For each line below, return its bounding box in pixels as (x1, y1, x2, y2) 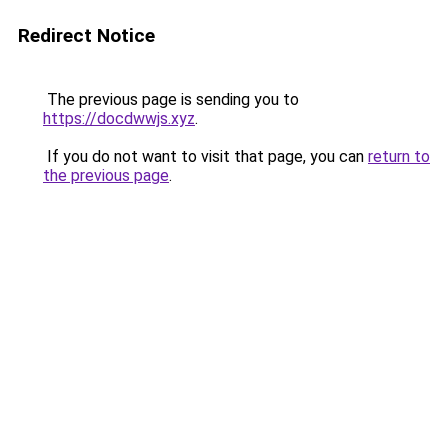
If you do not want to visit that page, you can (43, 147, 368, 166)
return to (368, 147, 430, 166)
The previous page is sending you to (43, 90, 299, 109)
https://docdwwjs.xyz (43, 109, 195, 128)
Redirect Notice (18, 24, 155, 47)
